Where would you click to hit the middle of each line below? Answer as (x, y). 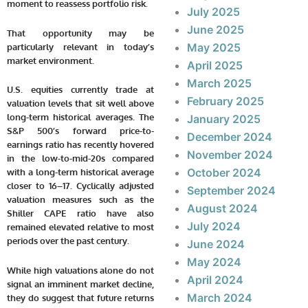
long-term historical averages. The (80, 117)
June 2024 (216, 244)
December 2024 (230, 137)
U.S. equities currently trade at (80, 90)
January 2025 (224, 119)
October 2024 (224, 173)
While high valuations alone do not (80, 271)
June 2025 (216, 30)
